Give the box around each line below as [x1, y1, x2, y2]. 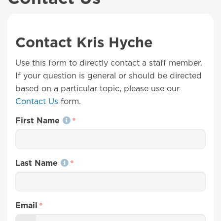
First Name [15, 116, 60, 125]
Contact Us [15, 97, 58, 106]
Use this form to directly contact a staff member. [15, 58, 202, 67]
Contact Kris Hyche [15, 34, 153, 50]
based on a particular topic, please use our [15, 84, 180, 93]
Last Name [15, 158, 58, 167]
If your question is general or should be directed [15, 71, 202, 80]
